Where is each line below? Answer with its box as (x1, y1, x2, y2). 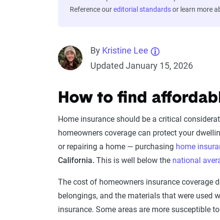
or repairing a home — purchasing (58, 142, 176, 152)
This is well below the (96, 156, 172, 165)
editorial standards (113, 5, 171, 14)
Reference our (70, 5, 113, 14)
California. (58, 156, 96, 165)
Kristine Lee (102, 45, 148, 56)
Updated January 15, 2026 (90, 60, 193, 71)
